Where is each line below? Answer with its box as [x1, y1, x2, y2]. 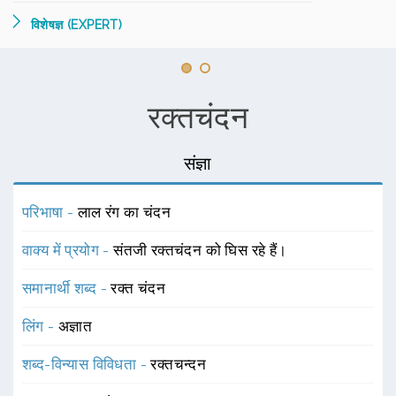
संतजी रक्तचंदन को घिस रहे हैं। [113, 241, 287, 259]
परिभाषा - [22, 203, 78, 221]
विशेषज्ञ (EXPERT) [31, 18, 123, 32]
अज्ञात [58, 317, 93, 335]
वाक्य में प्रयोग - [22, 241, 114, 259]
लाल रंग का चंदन [77, 203, 171, 221]
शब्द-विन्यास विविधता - [22, 355, 151, 373]
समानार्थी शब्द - [22, 279, 111, 297]
